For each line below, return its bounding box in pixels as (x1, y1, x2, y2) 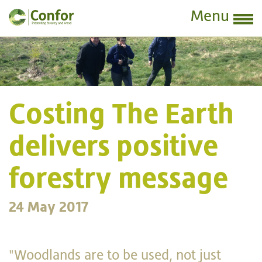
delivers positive (9, 129, 218, 162)
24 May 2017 (9, 198, 88, 215)
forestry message (9, 161, 228, 194)
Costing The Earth (9, 96, 234, 130)
